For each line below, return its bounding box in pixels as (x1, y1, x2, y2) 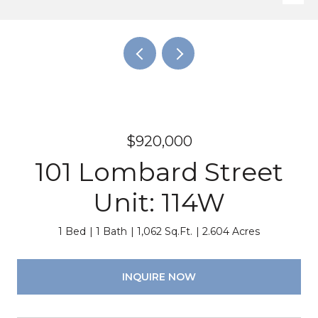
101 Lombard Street (35, 156, 283, 187)
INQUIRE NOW (122, 270, 196, 283)
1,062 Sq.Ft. (137, 225, 192, 238)
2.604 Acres (202, 225, 260, 238)
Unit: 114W (93, 187, 225, 218)
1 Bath (96, 225, 127, 238)
